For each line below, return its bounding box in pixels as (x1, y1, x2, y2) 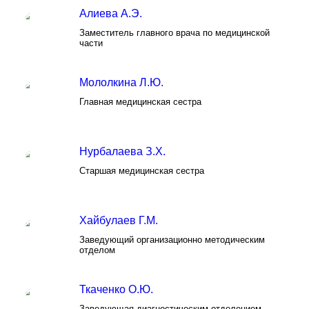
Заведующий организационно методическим (79, 235, 265, 245)
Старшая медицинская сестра (79, 166, 204, 176)
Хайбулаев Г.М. (79, 215, 158, 226)
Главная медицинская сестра (79, 97, 201, 107)
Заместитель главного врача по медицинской (79, 28, 270, 38)
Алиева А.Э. (79, 8, 142, 19)
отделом (79, 245, 115, 255)
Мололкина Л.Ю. (79, 77, 163, 88)
